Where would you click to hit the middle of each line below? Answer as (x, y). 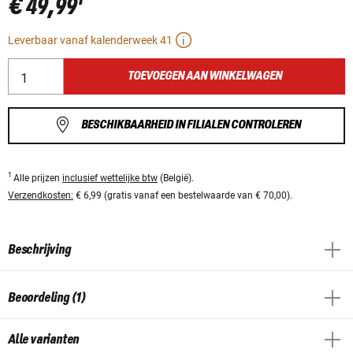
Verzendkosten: (41, 195)
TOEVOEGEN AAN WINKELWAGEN (204, 76)
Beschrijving (39, 249)
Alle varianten (44, 339)
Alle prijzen (38, 178)
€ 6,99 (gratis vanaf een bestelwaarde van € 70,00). (183, 195)
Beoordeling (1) (47, 297)
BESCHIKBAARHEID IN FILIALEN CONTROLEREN (191, 125)
